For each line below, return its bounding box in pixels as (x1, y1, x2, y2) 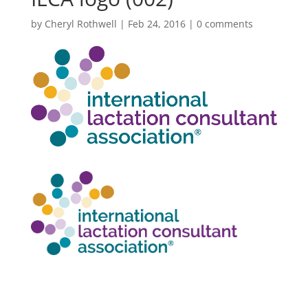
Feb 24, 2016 (127, 17, 186, 31)
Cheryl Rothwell (44, 17, 117, 31)
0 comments (196, 17, 253, 31)
